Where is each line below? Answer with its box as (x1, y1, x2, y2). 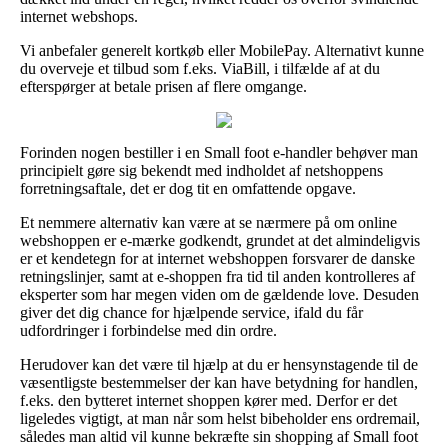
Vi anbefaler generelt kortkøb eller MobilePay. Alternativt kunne (20, 41, 424, 59)
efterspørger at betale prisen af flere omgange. (20, 77, 307, 95)
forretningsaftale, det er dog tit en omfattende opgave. (20, 179, 356, 197)
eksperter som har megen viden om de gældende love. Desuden (20, 285, 419, 303)
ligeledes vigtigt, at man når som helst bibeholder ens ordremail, (20, 409, 420, 427)
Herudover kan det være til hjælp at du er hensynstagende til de (20, 355, 418, 373)
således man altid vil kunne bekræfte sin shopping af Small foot (20, 427, 418, 445)
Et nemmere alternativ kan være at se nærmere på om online (20, 213, 397, 231)
